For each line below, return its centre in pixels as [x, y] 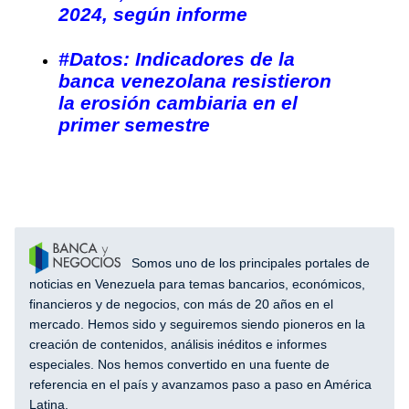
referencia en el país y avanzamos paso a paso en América [200, 384]
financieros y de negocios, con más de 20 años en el [181, 304]
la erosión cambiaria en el [178, 103]
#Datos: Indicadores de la [177, 59]
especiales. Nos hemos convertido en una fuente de [179, 364]
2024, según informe [153, 15]
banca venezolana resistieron [195, 81]
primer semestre [134, 125]
